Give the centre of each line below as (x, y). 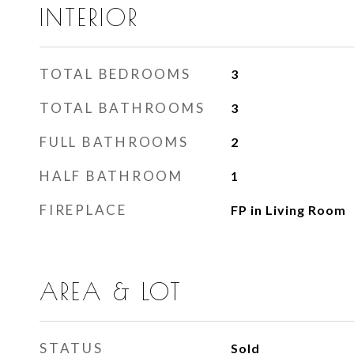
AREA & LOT (111, 292)
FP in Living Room (288, 210)
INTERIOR (89, 17)
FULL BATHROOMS (114, 142)
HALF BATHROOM (111, 176)
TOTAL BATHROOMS (122, 108)
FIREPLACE (83, 210)
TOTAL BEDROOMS (115, 74)
